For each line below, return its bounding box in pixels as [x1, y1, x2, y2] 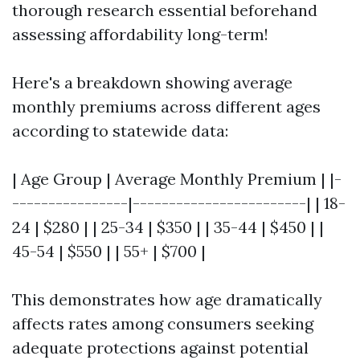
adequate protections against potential [12, 337, 309, 358]
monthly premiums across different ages [12, 96, 321, 117]
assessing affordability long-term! [12, 24, 268, 44]
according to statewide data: [12, 121, 228, 141]
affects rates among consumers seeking [12, 313, 313, 333]
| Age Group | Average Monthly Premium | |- [12, 169, 342, 189]
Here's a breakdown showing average [12, 72, 292, 92]
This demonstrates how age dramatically [12, 289, 322, 309]
